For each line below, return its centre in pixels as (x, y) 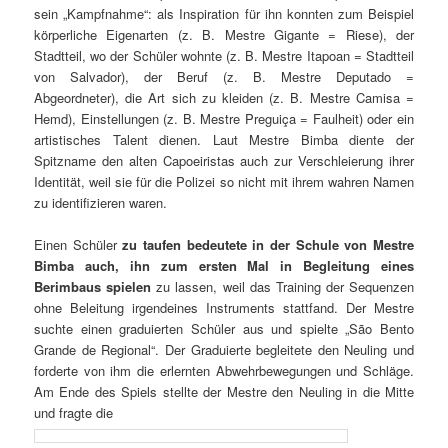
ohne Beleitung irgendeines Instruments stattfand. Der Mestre (224, 308)
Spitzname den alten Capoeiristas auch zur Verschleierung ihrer (224, 161)
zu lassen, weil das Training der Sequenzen (282, 287)
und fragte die (74, 413)
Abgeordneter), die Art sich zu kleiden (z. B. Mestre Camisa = (224, 98)
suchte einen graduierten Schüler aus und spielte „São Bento (224, 329)
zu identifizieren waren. (101, 203)
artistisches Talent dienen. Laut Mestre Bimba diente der (224, 140)
